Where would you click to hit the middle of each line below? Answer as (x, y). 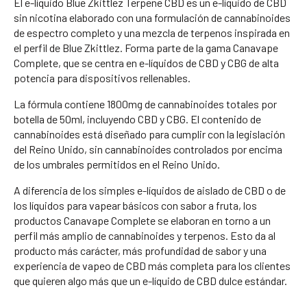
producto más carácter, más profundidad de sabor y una (140, 250)
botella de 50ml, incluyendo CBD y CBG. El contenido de (137, 119)
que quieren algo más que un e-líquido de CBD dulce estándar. (150, 280)
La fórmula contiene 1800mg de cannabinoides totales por (145, 103)
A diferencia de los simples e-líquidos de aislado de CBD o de (150, 190)
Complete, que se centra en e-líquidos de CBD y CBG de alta (146, 62)
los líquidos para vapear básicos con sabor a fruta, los (135, 205)
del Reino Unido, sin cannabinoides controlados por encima (148, 149)
